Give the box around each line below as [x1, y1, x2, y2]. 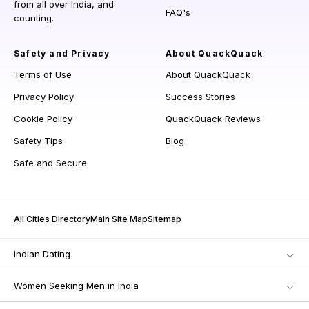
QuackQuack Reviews [166, 113, 261, 125]
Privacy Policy [14, 91, 74, 103]
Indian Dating [14, 248, 70, 260]
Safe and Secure [14, 157, 87, 169]
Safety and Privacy [14, 48, 110, 59]
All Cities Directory [14, 214, 90, 225]
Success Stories [166, 91, 235, 103]
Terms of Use [14, 69, 72, 81]
